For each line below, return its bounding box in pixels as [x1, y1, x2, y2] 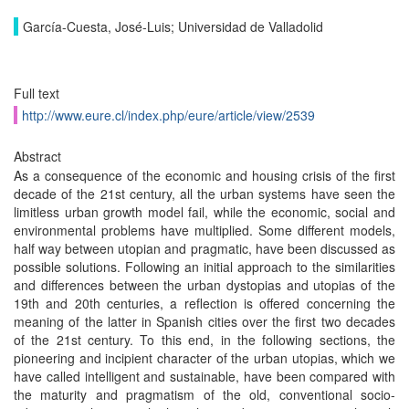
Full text [14, 84, 59, 102]
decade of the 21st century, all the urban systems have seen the [14, 184, 395, 203]
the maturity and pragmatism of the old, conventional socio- [14, 385, 395, 404]
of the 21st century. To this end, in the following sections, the [14, 330, 395, 349]
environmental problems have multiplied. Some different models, [14, 221, 395, 239]
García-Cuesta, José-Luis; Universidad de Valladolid [23, 17, 323, 36]
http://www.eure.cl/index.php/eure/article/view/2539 [22, 106, 315, 124]
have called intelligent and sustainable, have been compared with [14, 367, 395, 385]
